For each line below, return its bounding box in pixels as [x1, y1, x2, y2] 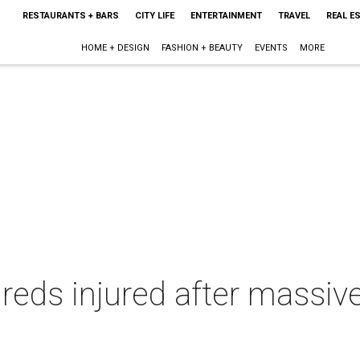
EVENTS [255, 43, 288, 53]
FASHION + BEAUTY [162, 43, 243, 53]
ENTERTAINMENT [190, 10, 262, 21]
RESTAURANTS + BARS [22, 10, 119, 21]
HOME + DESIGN [81, 43, 150, 53]
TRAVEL [277, 10, 310, 21]
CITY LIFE [134, 10, 174, 21]
